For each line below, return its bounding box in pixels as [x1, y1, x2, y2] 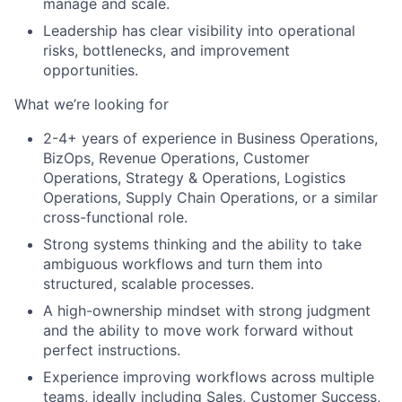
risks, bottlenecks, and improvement [43, 41, 290, 60]
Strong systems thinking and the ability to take [43, 235, 362, 254]
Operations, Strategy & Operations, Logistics [43, 169, 345, 188]
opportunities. [43, 61, 138, 80]
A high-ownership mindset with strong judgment [43, 301, 371, 320]
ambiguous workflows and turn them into [43, 255, 323, 274]
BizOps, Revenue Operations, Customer [43, 149, 310, 168]
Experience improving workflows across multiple [43, 368, 374, 387]
